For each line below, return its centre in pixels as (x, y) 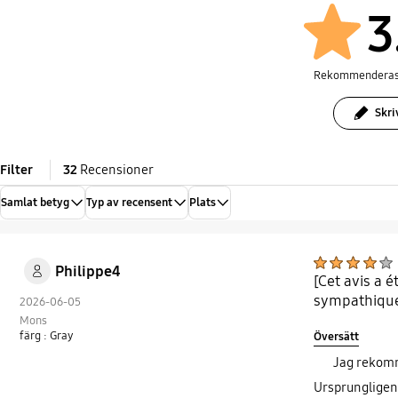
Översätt (336, 337)
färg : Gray (47, 335)
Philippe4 (88, 271)
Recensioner (115, 170)
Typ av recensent (129, 202)
